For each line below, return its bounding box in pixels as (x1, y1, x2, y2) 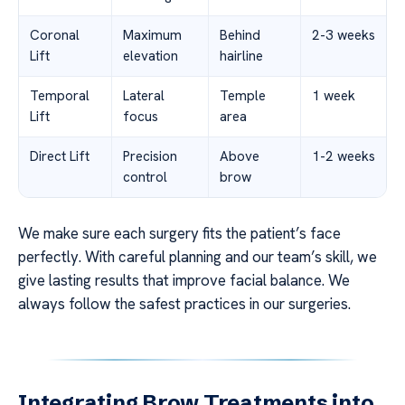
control (123, 167, 167, 186)
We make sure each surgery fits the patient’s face (18, 222, 341, 243)
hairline (220, 46, 263, 65)
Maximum (123, 25, 182, 44)
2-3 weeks (312, 25, 375, 44)
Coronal (30, 25, 80, 44)
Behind (220, 25, 260, 44)
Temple (220, 86, 266, 105)
